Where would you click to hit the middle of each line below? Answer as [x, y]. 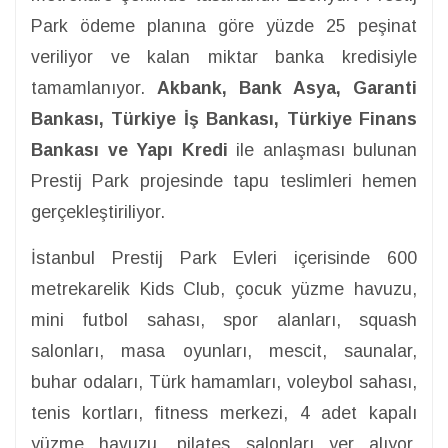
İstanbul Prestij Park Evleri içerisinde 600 [224, 258]
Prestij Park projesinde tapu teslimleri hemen [224, 181]
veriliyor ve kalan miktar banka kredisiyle [224, 57]
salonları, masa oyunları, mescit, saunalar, [224, 351]
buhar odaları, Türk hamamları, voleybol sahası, [224, 382]
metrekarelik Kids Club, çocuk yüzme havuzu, [224, 289]
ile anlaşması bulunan [322, 150]
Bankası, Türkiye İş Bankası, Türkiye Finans [224, 119]
